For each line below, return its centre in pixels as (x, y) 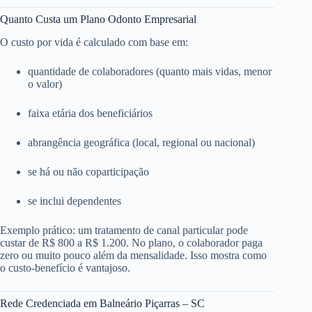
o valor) (45, 84)
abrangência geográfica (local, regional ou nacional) (141, 142)
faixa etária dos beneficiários (90, 113)
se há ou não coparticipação (88, 171)
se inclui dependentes (75, 201)
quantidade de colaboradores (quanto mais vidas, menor (150, 71)
